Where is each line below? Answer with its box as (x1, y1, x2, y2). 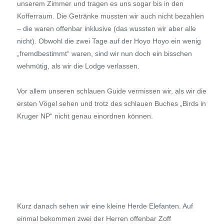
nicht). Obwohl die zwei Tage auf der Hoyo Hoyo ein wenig (16, 37, 201, 45)
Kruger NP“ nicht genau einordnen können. (16, 112, 153, 120)
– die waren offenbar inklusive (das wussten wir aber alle (16, 24, 196, 33)
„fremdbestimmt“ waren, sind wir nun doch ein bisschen (16, 49, 192, 58)
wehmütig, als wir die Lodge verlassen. (16, 62, 139, 70)
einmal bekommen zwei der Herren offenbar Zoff (16, 214, 171, 223)
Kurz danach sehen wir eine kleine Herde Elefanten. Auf (16, 202, 193, 210)
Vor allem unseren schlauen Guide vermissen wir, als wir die (16, 87, 206, 95)
